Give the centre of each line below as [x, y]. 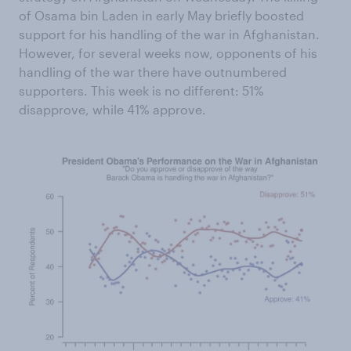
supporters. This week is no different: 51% [141, 90]
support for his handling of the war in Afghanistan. [169, 34]
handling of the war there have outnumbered [153, 72]
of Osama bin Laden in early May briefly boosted [161, 15]
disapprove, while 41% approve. [114, 109]
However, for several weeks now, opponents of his [168, 53]
